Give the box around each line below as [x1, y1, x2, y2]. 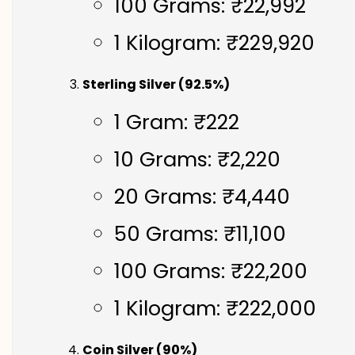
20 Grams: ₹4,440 [114, 181, 290, 211]
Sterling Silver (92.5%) [82, 74, 230, 94]
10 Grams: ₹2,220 [114, 144, 281, 174]
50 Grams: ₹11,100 [114, 219, 286, 248]
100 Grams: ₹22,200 [114, 256, 307, 285]
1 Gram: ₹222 [114, 107, 239, 136]
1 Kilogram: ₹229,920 [114, 28, 315, 57]
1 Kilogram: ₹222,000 [114, 293, 316, 323]
